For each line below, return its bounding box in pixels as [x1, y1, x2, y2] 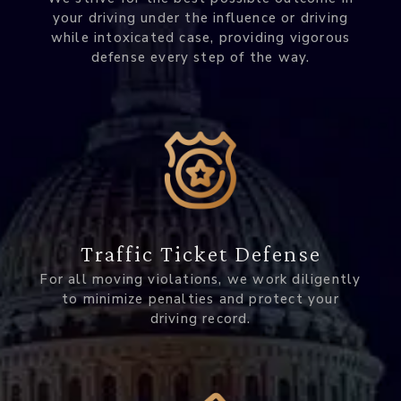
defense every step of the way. [90, 47, 311, 66]
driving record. [149, 310, 252, 328]
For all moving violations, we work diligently [39, 270, 362, 289]
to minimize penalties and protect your [62, 290, 339, 309]
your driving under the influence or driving [52, 8, 349, 27]
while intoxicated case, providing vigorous [50, 28, 351, 47]
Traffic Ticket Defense [80, 241, 321, 268]
